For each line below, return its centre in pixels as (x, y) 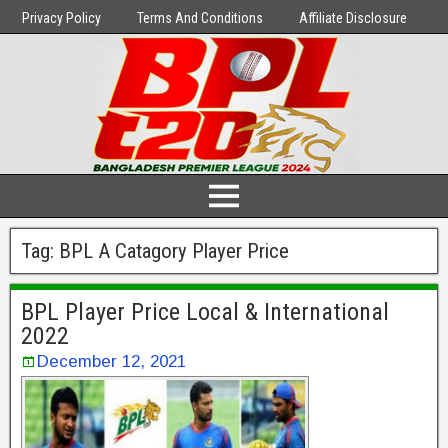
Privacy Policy (61, 18)
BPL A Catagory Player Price (174, 251)
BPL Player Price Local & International (205, 312)
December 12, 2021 (111, 361)
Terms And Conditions (200, 18)
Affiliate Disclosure (353, 18)
